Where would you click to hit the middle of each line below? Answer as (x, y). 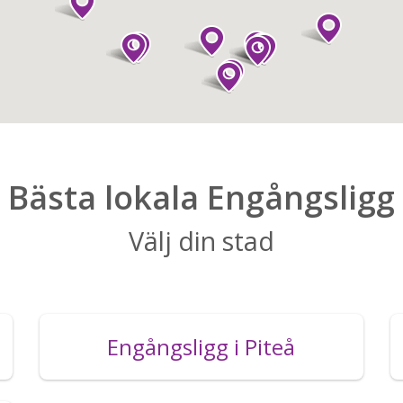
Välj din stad (201, 241)
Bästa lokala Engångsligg (201, 198)
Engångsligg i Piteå (201, 347)
